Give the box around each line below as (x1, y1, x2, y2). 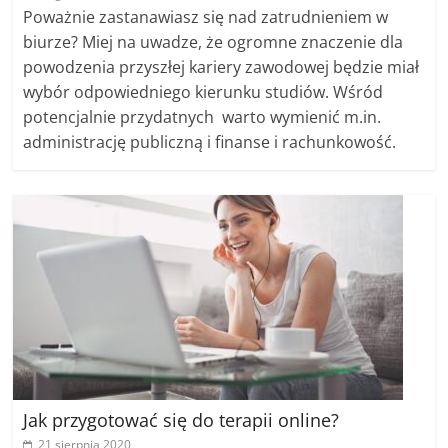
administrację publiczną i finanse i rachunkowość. (23, 131, 397, 153)
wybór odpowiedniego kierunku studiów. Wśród (23, 81, 384, 103)
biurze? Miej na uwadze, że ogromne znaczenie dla (23, 31, 404, 53)
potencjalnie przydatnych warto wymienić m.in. (23, 106, 382, 128)
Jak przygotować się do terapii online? (23, 408, 340, 432)
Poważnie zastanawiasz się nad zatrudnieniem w (23, 6, 389, 28)
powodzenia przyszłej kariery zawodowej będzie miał (23, 56, 420, 78)
